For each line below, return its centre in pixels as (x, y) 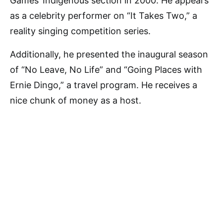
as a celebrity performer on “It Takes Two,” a (104, 16)
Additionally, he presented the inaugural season (109, 54)
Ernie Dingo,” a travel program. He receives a (104, 85)
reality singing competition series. (80, 31)
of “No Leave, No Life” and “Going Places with (106, 70)
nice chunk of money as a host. (76, 100)
